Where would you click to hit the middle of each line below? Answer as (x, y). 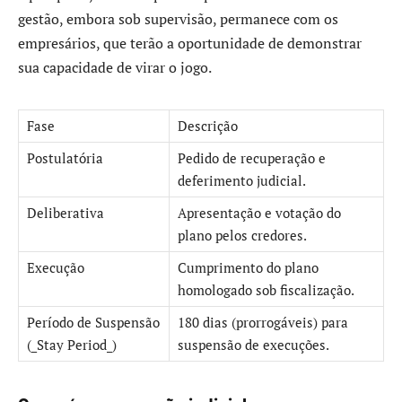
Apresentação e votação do (259, 213)
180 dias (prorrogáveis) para (263, 323)
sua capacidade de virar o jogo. (115, 68)
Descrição (208, 126)
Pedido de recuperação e (252, 158)
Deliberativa (66, 213)
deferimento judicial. (242, 181)
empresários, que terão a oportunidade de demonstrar (190, 44)
